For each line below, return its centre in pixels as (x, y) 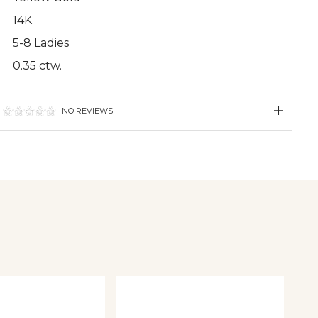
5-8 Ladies (41, 43)
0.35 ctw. (37, 66)
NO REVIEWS (87, 111)
